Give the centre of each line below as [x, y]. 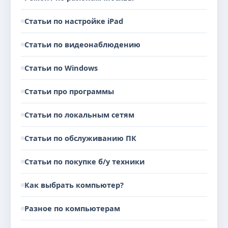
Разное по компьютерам [72, 208]
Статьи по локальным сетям [79, 115]
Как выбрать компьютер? [74, 185]
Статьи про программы [69, 91]
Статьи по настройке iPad [74, 21]
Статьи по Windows [61, 68]
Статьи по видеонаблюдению [82, 45]
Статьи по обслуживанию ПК [80, 138]
